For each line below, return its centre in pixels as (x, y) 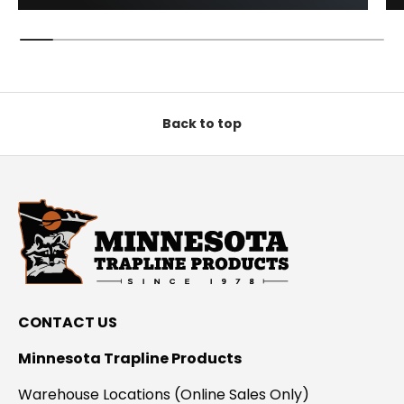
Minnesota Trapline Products (130, 359)
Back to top (202, 123)
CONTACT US (68, 323)
